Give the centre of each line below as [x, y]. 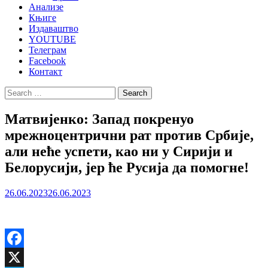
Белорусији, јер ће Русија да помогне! [127, 167]
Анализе [46, 7]
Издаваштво [54, 28]
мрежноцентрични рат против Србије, [129, 135]
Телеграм [48, 50]
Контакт [45, 71]
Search [17, 91]
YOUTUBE [52, 39]
